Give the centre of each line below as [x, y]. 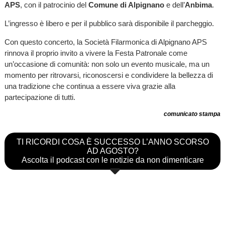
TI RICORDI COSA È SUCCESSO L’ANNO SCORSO [113, 142]
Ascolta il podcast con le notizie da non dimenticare [113, 160]
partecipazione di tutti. [40, 97]
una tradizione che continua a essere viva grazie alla [90, 86]
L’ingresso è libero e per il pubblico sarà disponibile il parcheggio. [109, 24]
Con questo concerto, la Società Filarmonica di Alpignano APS [105, 42]
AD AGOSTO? [113, 151]
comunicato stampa [192, 114]
